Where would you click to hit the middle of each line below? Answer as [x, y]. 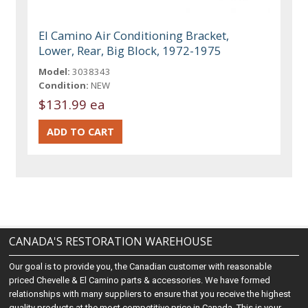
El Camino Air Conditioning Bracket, [134, 35]
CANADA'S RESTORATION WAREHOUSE [111, 242]
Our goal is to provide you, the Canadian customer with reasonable [141, 267]
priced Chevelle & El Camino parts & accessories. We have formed [140, 280]
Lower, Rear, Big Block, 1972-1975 [130, 50]
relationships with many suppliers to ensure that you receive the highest [150, 294]
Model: [55, 71]
